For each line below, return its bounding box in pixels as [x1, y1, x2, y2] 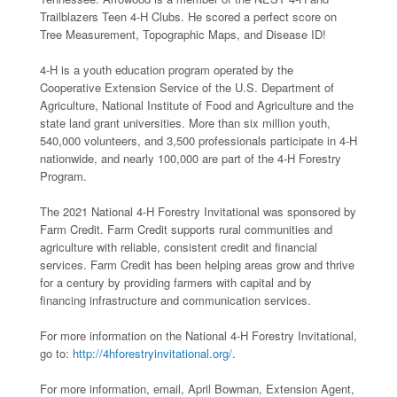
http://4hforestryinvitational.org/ [73, 344, 232, 362]
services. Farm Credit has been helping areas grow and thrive [40, 255, 354, 273]
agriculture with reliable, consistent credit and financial [40, 237, 317, 255]
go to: [40, 344, 73, 362]
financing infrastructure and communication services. [40, 291, 311, 308]
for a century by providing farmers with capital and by [40, 273, 312, 291]
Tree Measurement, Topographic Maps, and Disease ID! [40, 25, 326, 43]
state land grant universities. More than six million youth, [40, 113, 331, 131]
